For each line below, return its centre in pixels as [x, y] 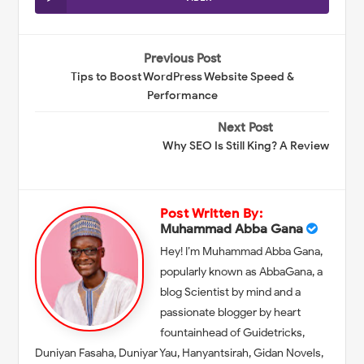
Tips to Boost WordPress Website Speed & [182, 76]
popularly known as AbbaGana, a [242, 271]
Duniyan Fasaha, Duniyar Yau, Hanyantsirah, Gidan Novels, [180, 353]
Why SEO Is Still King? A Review [245, 146]
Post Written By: [212, 213]
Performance [182, 95]
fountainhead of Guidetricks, [233, 332]
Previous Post [182, 58]
